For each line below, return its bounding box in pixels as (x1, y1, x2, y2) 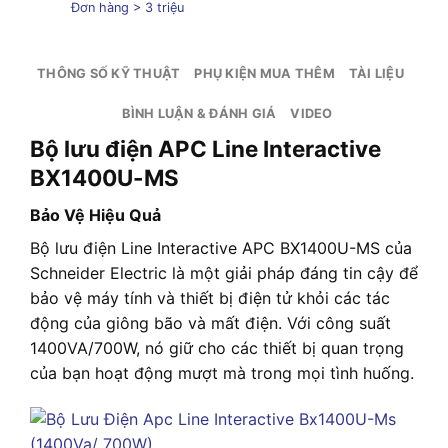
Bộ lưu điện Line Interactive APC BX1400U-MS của (30, 237, 412, 258)
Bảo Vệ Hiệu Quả (30, 204, 161, 225)
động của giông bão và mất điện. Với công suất (30, 312, 391, 333)
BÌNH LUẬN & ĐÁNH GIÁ (122, 105, 277, 121)
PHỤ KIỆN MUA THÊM (194, 65, 335, 81)
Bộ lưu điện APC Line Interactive (30, 134, 381, 162)
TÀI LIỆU (348, 65, 404, 81)
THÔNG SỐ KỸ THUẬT (37, 65, 181, 81)
